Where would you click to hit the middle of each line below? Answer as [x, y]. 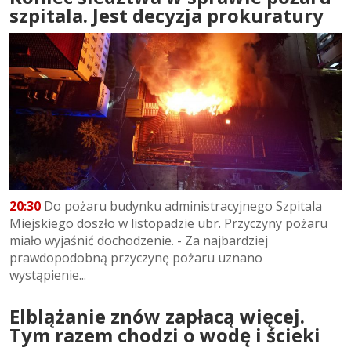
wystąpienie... [48, 275]
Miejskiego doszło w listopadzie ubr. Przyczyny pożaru [168, 224]
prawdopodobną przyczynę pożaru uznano [136, 258]
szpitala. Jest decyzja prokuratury [166, 15]
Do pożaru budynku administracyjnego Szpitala [181, 206]
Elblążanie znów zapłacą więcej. [157, 317]
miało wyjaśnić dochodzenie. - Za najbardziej [139, 241]
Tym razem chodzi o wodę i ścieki [165, 335]
